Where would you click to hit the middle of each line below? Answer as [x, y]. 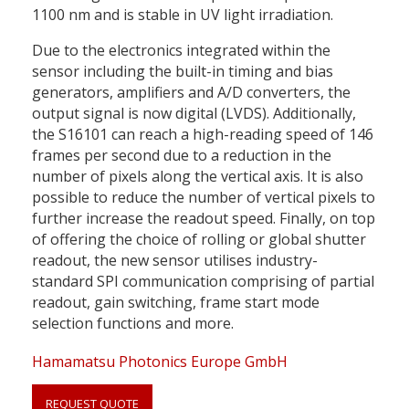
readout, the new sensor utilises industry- [175, 260]
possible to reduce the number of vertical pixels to [204, 197]
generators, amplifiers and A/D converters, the [191, 92]
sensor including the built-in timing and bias [183, 71]
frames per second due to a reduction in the [182, 155]
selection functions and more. [133, 323]
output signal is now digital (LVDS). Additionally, [194, 113]
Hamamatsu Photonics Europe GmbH [160, 361]
